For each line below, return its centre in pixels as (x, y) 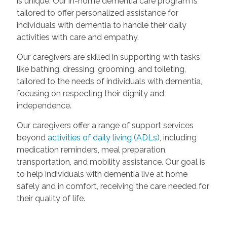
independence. (44, 106)
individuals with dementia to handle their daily (101, 25)
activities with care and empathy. (78, 37)
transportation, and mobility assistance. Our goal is (111, 162)
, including (178, 138)
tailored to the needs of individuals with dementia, (109, 82)
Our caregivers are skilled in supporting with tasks (108, 57)
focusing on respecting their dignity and (90, 94)
